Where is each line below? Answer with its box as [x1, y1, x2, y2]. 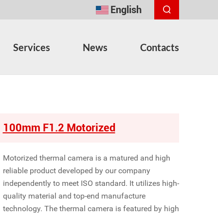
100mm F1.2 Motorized [2, 122, 115, 134]
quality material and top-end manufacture [2, 191, 145, 200]
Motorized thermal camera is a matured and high [2, 153, 170, 163]
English [110, 4, 142, 16]
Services [13, 41, 50, 53]
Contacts [140, 41, 179, 53]
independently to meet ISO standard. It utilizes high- [2, 179, 179, 188]
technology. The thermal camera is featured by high [2, 204, 179, 213]
